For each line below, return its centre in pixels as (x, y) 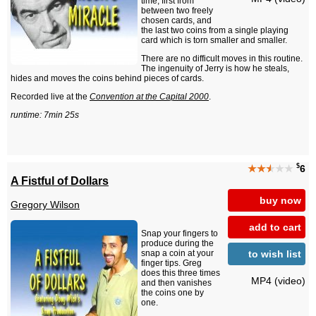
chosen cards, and (176, 21)
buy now (280, 200)
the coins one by (172, 293)
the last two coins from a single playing (215, 31)
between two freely (177, 11)
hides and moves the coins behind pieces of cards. (107, 79)
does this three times (181, 273)
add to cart (275, 227)
